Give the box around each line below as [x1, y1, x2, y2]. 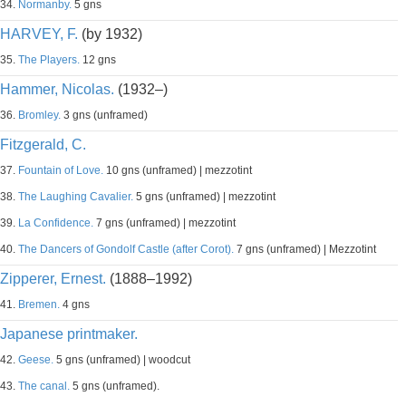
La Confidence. [18, 217, 93, 229]
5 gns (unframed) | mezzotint [133, 190, 275, 203]
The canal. [18, 380, 70, 392]
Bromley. [18, 109, 61, 121]
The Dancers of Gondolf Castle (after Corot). [18, 243, 234, 256]
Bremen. [18, 298, 60, 311]
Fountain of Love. [18, 164, 103, 177]
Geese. [18, 353, 53, 366]
